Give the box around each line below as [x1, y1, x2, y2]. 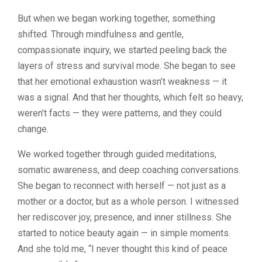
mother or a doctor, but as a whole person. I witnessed [18, 195, 239, 207]
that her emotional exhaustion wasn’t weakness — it [18, 75, 227, 87]
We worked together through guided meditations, [18, 148, 216, 160]
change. [18, 123, 49, 135]
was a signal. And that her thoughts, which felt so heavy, [18, 91, 243, 103]
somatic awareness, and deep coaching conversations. [18, 164, 240, 175]
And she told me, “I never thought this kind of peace [18, 243, 227, 254]
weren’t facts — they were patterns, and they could [18, 107, 222, 119]
